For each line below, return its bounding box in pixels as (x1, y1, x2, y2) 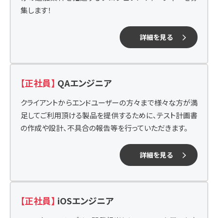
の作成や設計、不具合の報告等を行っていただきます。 (20, 123, 188, 133)
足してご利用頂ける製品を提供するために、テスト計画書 (20, 110, 198, 120)
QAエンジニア (57, 76, 112, 89)
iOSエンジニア (57, 194, 114, 207)
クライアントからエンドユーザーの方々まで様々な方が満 (20, 97, 198, 108)
